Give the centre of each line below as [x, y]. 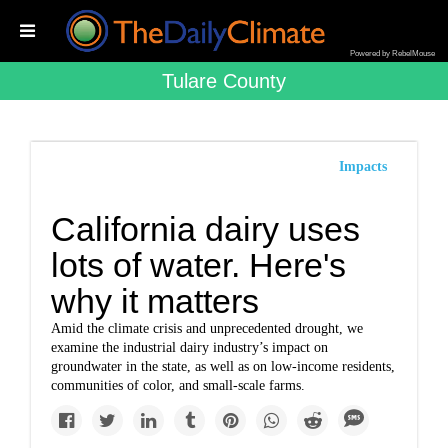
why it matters [155, 301]
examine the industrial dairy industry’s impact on [190, 347]
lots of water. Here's [199, 265]
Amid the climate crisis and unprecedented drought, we [207, 328]
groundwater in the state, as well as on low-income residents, [223, 366]
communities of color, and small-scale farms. [178, 385]
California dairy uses [206, 229]
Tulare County [224, 81]
